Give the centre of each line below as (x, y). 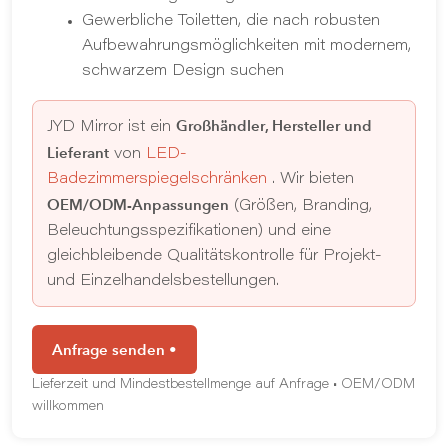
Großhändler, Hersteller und (274, 125)
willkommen (68, 406)
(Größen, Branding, (300, 206)
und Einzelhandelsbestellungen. (163, 281)
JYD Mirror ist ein (111, 127)
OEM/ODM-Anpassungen (138, 204)
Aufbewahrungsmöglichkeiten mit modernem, (246, 46)
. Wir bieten (310, 179)
